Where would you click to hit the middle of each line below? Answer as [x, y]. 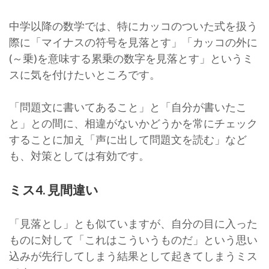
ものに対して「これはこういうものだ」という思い [133, 240]
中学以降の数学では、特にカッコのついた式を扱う [133, 26]
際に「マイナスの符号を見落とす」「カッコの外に [133, 42]
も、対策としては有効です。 [79, 156]
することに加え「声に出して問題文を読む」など [128, 140]
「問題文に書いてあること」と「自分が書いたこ [128, 107]
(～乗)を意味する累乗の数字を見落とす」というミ [131, 59]
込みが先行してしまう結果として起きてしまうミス [133, 256]
